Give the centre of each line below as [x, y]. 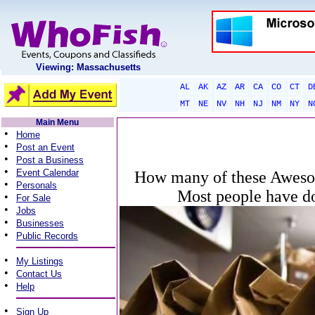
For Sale [33, 198]
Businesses [40, 223]
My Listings [40, 261]
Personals [37, 185]
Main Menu [58, 122]
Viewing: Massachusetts [89, 67]
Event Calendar [47, 173]
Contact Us [39, 274]
